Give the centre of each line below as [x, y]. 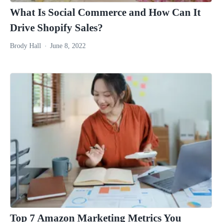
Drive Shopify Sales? [56, 28]
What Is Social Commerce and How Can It [105, 12]
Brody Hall [26, 46]
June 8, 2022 [68, 46]
